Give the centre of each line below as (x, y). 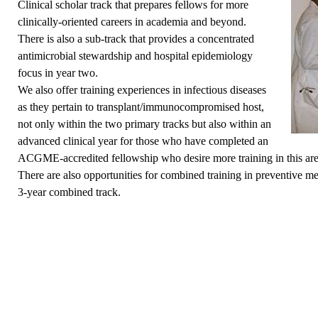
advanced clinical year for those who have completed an (143, 141)
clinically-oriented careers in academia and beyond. (132, 22)
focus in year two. (58, 73)
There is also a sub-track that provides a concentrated (136, 39)
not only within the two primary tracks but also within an (145, 124)
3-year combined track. (70, 192)
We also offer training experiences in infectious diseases (142, 90)
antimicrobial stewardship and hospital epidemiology (136, 56)
